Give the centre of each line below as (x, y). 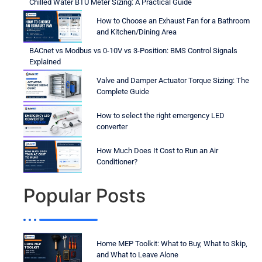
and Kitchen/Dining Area (137, 32)
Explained (45, 61)
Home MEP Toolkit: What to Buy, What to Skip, (172, 243)
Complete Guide (123, 91)
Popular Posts (85, 195)
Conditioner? (117, 162)
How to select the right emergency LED (161, 116)
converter (112, 127)
